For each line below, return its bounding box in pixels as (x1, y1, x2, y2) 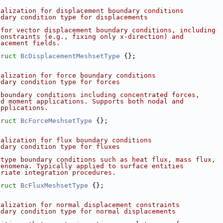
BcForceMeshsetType (20, 117, 92, 124)
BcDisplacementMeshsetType (20, 52, 120, 60)
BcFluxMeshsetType (20, 182, 88, 189)
